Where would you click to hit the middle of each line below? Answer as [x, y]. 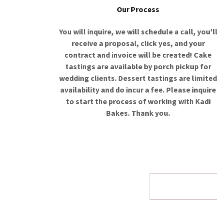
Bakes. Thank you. [138, 113]
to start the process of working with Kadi [138, 101]
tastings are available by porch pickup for [138, 66]
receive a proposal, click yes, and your [138, 43]
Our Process [138, 9]
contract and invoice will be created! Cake [138, 54]
